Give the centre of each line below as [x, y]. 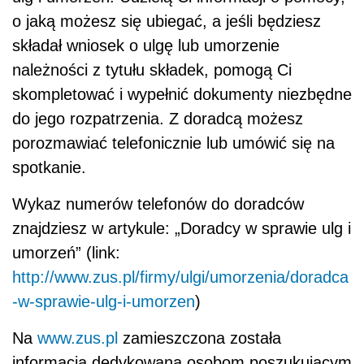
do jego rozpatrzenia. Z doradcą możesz [158, 118]
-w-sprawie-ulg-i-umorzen [104, 301]
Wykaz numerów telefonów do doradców [158, 204]
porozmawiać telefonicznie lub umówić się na [173, 143]
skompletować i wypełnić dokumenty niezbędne [182, 94]
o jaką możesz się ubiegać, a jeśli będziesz [167, 21]
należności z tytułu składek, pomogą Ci [152, 69]
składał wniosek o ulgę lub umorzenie [146, 45]
